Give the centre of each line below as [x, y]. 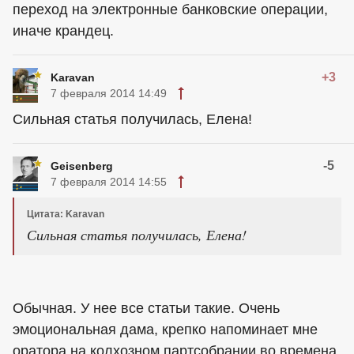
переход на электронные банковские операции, [170, 9]
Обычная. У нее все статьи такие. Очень [146, 308]
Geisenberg [82, 166]
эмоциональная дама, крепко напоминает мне [165, 330]
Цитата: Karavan [66, 214]
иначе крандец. [63, 31]
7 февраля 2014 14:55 [109, 182]
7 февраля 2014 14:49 [109, 93]
